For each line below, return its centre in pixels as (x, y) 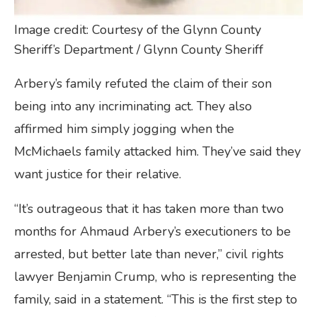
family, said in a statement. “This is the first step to (156, 300)
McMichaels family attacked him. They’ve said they (157, 152)
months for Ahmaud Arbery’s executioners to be (152, 232)
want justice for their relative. (98, 174)
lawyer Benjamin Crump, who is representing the (155, 277)
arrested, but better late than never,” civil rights (149, 254)
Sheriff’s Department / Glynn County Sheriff (139, 50)
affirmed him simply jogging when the (124, 129)
